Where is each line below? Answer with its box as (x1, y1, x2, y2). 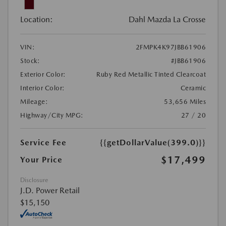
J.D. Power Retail (20, 185, 80, 195)
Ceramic (180, 84, 206, 92)
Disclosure (20, 176, 48, 184)
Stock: (20, 56, 40, 65)
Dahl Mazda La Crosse (129, 14, 206, 24)
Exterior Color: (20, 70, 66, 78)
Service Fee (20, 137, 67, 147)
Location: (20, 14, 53, 24)
